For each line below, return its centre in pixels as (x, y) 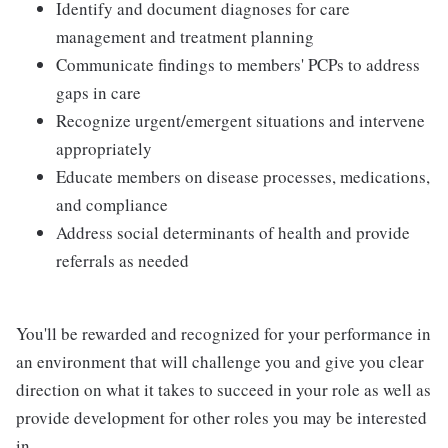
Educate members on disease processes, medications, (243, 176)
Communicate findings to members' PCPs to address (238, 64)
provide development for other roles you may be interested (221, 417)
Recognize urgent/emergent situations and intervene (240, 120)
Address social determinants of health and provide (233, 232)
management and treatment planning (185, 36)
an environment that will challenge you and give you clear (220, 361)
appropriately (104, 148)
